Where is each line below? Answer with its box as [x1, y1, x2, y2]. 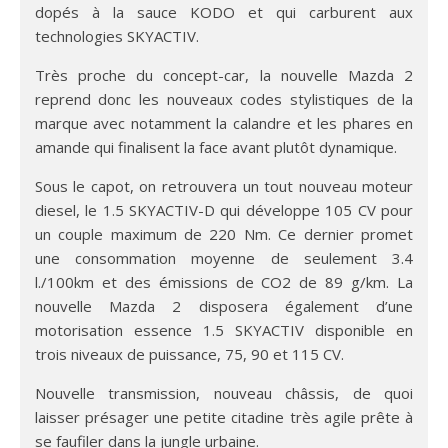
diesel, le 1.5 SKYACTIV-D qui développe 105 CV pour [34, 199, 414, 220]
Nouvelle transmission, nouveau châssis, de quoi [34, 382, 414, 403]
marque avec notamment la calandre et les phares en [34, 112, 414, 133]
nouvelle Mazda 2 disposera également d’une [34, 295, 414, 316]
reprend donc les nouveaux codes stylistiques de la [34, 88, 414, 109]
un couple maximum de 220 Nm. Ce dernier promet [34, 223, 414, 244]
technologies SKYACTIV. [34, 25, 199, 46]
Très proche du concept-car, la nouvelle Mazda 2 [34, 64, 414, 85]
